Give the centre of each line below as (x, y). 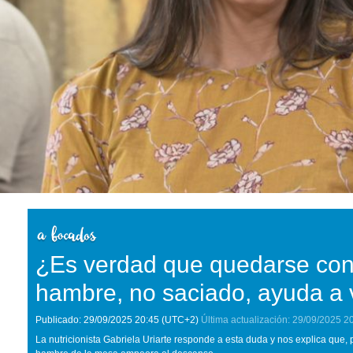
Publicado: (58, 320)
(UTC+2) (179, 320)
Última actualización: (245, 320)
